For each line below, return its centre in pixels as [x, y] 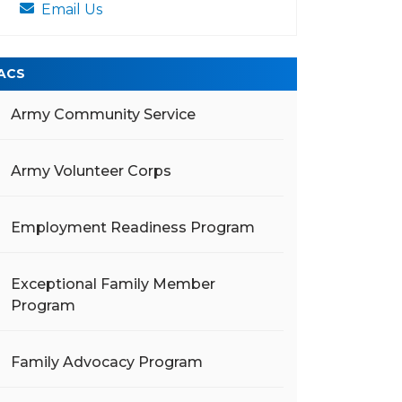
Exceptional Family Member [113, 284]
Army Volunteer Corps [91, 171]
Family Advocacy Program [107, 362]
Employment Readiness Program [133, 227]
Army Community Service [103, 114]
